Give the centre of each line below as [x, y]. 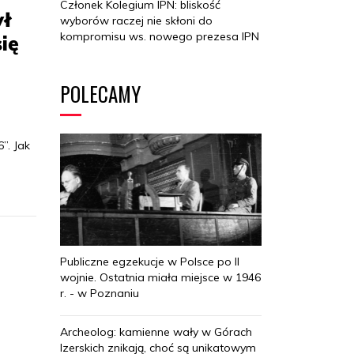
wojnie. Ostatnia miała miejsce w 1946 [160, 278]
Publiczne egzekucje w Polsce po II [150, 262]
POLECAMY [100, 93]
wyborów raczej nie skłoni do [136, 20]
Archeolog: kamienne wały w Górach [156, 332]
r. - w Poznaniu [100, 294]
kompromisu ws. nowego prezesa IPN [160, 36]
